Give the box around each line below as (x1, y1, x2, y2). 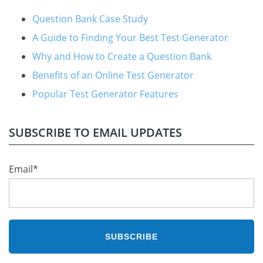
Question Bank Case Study (32, 12, 148, 25)
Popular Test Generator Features (32, 87, 178, 100)
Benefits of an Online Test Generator (32, 68, 194, 82)
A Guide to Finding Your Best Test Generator (32, 31, 228, 44)
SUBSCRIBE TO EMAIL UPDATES (9, 124, 182, 140)
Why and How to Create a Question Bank (32, 49, 211, 63)
